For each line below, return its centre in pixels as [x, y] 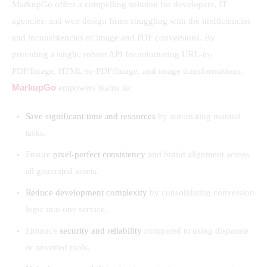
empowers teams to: [94, 88]
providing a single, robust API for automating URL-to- [112, 55]
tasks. [36, 133]
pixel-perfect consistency [100, 154]
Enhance [43, 231]
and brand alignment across [198, 154]
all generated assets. [62, 171]
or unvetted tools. [58, 248]
